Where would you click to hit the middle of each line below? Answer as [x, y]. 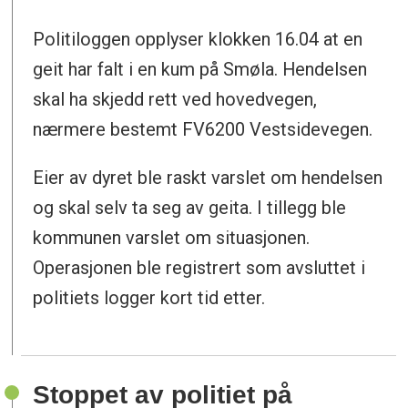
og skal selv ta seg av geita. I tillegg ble [190, 208]
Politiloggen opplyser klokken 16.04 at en [198, 40]
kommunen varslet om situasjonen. [172, 238]
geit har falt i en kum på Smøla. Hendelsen [200, 70]
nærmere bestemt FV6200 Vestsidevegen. [203, 130]
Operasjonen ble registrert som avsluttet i [199, 268]
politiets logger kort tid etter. [149, 298]
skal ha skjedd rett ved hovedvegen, [175, 100]
